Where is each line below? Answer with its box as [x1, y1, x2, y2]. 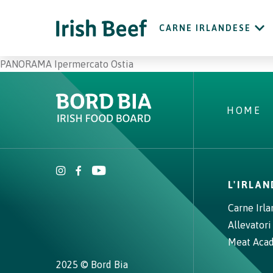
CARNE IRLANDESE [159, 23, 251, 33]
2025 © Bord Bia [56, 259, 128, 270]
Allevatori [227, 219, 271, 230]
